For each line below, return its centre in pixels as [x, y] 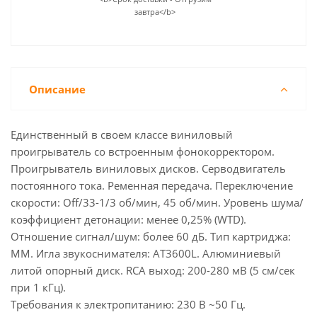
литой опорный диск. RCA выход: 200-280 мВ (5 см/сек [153, 270]
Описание [57, 89]
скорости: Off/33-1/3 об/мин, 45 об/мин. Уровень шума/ [157, 202]
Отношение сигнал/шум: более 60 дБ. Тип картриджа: [151, 236]
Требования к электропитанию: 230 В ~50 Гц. [128, 304]
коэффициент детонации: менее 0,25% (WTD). [128, 219]
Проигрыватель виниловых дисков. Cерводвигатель [148, 168]
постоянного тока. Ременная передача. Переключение [152, 185]
